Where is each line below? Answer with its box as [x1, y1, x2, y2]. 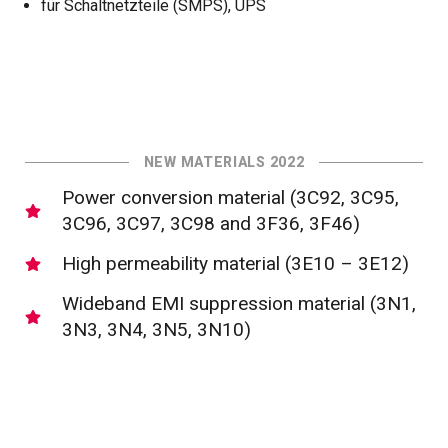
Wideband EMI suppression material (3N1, [62, 292, 416, 316]
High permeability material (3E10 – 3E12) [62, 252, 409, 276]
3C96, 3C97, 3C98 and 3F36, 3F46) [62, 212, 360, 236]
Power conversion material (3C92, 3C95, [62, 186, 399, 210]
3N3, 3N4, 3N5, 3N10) [62, 318, 251, 342]
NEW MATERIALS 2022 [143, 154, 305, 171]
